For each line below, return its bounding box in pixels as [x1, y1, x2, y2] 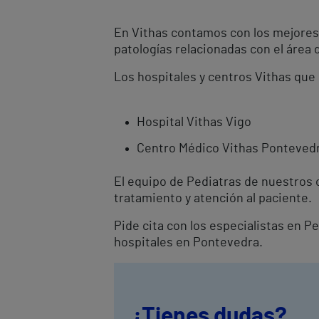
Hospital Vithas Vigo [137, 115, 251, 129]
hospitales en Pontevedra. [114, 236, 263, 249]
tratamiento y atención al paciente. [114, 192, 312, 205]
